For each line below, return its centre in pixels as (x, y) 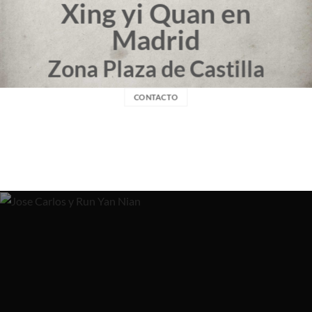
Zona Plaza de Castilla (156, 69)
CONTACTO (156, 97)
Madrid (156, 39)
